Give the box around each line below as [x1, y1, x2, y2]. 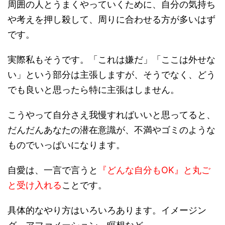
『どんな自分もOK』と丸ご [98, 165, 210, 175]
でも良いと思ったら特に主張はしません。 [8, 84, 179, 95]
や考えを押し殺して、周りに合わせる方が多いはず [8, 14, 215, 25]
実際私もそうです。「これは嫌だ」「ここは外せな [8, 54, 215, 65]
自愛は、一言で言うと [8, 165, 98, 175]
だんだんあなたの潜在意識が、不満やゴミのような [8, 125, 215, 135]
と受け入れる [8, 180, 62, 190]
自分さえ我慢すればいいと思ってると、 [53, 109, 215, 120]
